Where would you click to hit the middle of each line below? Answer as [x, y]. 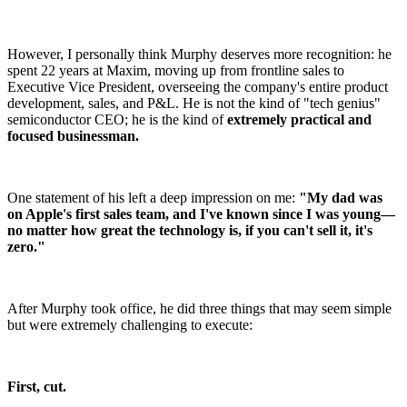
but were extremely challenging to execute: [130, 324]
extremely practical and [299, 119]
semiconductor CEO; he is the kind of [117, 119]
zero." [26, 246]
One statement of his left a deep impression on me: [153, 197]
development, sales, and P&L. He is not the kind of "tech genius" [194, 103]
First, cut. [37, 386]
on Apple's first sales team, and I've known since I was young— [201, 213]
